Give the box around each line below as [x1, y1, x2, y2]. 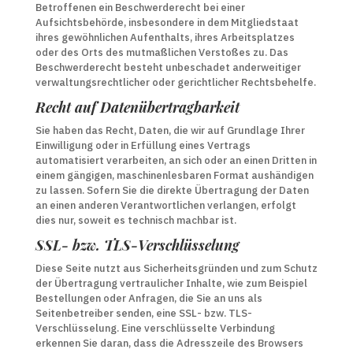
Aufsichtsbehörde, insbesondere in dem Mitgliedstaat [35, 16, 299, 29]
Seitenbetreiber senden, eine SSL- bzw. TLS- [35, 307, 252, 320]
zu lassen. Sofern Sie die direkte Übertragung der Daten [35, 184, 309, 197]
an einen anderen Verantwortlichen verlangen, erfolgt [35, 199, 296, 212]
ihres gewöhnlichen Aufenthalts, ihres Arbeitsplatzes [35, 31, 295, 44]
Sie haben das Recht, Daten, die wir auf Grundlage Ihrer [35, 124, 305, 137]
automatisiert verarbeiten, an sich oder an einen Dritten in [35, 154, 317, 167]
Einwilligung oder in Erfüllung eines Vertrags [35, 139, 251, 152]
